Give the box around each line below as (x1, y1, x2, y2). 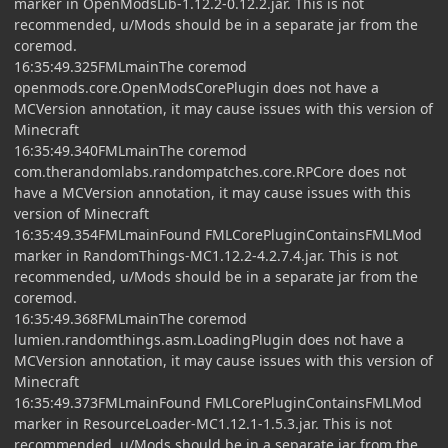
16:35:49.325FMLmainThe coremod (14, 56, 247, 76)
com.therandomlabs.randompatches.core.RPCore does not (14, 161, 406, 181)
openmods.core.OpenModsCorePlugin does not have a (14, 77, 379, 97)
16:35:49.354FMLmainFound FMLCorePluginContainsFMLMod (14, 224, 422, 244)
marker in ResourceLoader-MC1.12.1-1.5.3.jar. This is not (14, 413, 392, 433)
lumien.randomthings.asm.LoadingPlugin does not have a (14, 329, 404, 349)
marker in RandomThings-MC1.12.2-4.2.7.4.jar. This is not (14, 245, 398, 265)
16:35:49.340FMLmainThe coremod (14, 140, 247, 160)
